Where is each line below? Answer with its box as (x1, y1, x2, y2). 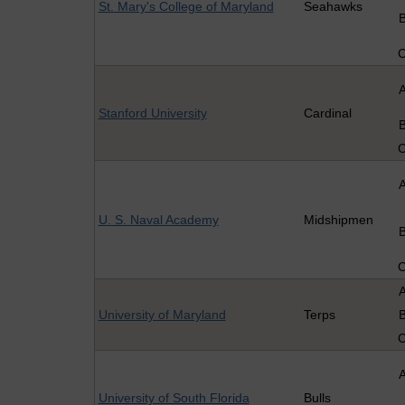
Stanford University (98, 106, 207, 121)
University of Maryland (98, 307, 226, 323)
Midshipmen (303, 212, 373, 228)
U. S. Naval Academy (98, 212, 219, 228)
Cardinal (303, 106, 352, 121)
